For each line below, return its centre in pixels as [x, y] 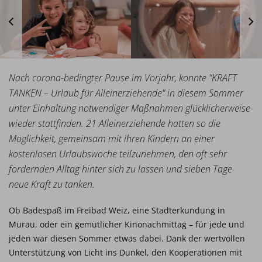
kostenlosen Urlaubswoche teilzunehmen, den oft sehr [118, 154]
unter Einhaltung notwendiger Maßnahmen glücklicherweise [130, 108]
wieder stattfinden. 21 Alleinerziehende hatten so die [115, 123]
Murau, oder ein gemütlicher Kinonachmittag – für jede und [127, 224]
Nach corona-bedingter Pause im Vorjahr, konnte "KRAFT [123, 78]
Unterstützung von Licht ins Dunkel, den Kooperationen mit [125, 252]
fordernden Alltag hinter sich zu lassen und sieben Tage [120, 169]
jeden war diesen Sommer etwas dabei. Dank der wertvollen [127, 238]
